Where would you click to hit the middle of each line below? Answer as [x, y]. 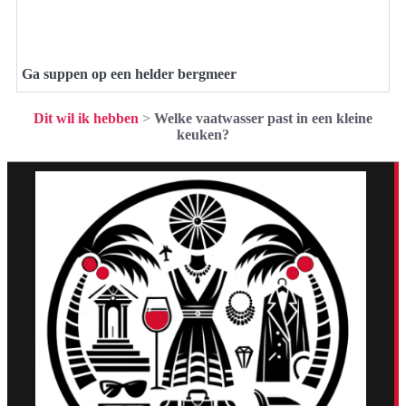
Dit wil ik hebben [86, 118]
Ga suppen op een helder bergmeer [129, 73]
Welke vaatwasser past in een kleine [263, 118]
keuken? [203, 134]
